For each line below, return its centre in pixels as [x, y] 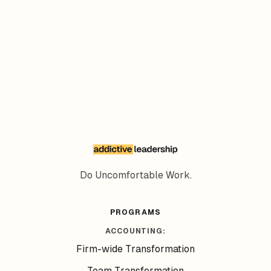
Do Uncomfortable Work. [135, 175]
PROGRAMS [135, 212]
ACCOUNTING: [135, 231]
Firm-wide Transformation [135, 249]
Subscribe [135, 46]
